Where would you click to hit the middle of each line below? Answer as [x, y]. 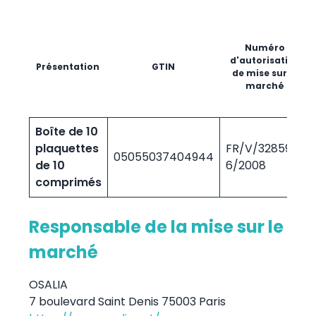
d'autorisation [265, 60]
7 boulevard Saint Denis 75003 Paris [127, 301]
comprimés [68, 182]
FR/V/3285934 [265, 148]
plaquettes [67, 148]
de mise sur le [265, 73]
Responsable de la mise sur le [156, 226]
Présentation [68, 66]
